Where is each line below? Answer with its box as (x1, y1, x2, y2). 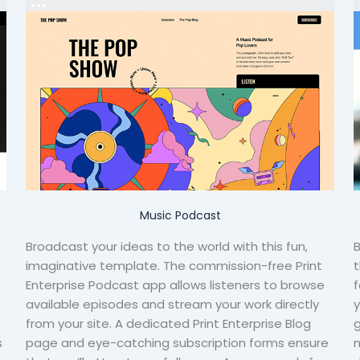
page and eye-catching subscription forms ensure (26, 334, 329, 352)
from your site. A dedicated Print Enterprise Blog (26, 315, 311, 333)
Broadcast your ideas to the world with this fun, (26, 238, 308, 256)
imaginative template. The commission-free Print (26, 257, 322, 275)
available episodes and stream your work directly (26, 296, 319, 313)
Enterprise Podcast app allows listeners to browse (26, 276, 325, 294)
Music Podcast (139, 207, 221, 224)
